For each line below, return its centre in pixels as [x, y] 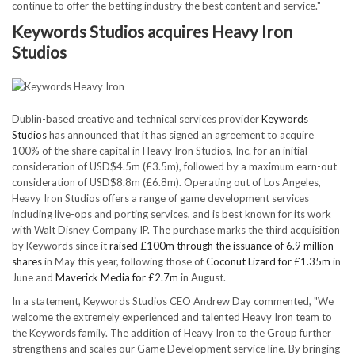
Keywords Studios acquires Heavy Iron [152, 31]
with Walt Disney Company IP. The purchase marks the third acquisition [176, 229]
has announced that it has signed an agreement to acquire [180, 134]
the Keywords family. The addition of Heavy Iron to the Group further [172, 332]
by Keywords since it [61, 245]
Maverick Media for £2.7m [117, 277]
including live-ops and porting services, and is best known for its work [172, 214]
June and [34, 277]
